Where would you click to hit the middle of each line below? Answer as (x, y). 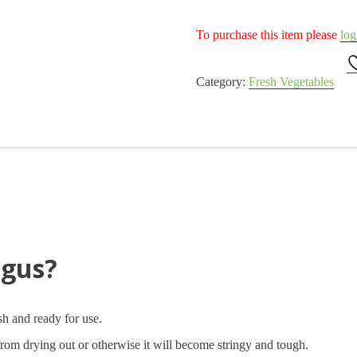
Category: (222, 81)
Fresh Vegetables (291, 81)
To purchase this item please (268, 34)
